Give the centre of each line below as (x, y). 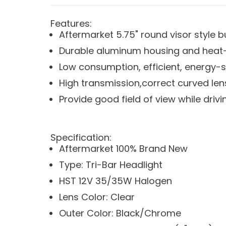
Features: (71, 24)
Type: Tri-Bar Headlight (111, 165)
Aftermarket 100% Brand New (123, 149)
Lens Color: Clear (97, 197)
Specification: (81, 138)
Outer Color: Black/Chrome (120, 213)
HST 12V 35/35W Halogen (116, 181)
